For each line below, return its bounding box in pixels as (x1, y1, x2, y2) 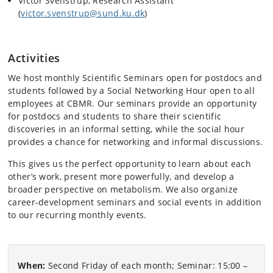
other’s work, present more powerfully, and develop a (8, 171, 235, 182)
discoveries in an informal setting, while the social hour (8, 123, 245, 135)
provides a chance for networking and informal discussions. (8, 136, 263, 147)
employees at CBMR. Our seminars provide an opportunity (8, 97, 257, 109)
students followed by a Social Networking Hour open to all (8, 85, 255, 96)
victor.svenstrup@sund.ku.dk (21, 7, 145, 19)
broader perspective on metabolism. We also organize (8, 183, 238, 195)
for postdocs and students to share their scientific (8, 110, 222, 122)
